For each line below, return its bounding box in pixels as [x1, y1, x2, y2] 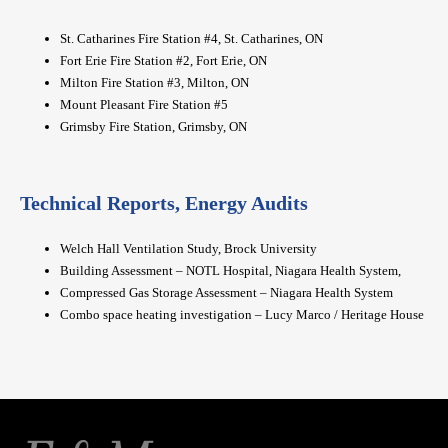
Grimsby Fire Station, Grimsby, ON [60, 119, 247, 135]
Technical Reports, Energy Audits [20, 192, 308, 215]
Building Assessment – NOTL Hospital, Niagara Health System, [60, 263, 401, 279]
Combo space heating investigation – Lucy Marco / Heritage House [60, 307, 424, 323]
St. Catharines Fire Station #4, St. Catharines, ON [60, 31, 323, 47]
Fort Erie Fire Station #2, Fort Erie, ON [60, 53, 267, 69]
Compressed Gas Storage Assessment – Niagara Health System [60, 285, 393, 301]
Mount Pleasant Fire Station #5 [60, 97, 228, 113]
